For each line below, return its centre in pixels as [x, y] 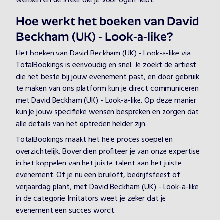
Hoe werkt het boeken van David [107, 22]
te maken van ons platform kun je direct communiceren [107, 89]
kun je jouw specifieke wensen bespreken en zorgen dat [107, 112]
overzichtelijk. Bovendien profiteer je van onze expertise [108, 152]
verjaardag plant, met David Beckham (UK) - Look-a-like [107, 187]
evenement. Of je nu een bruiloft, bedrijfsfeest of [98, 175]
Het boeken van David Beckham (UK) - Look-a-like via [103, 54]
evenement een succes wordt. [66, 211]
